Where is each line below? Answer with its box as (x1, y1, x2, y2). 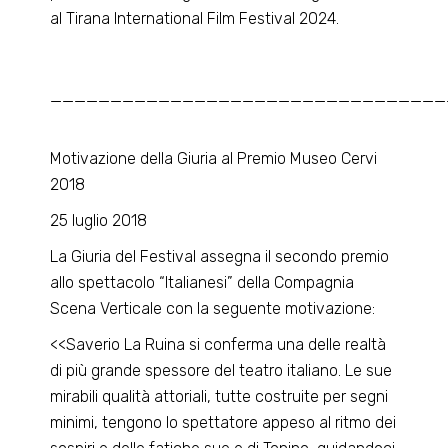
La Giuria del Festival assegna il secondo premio (50, 247, 390, 266)
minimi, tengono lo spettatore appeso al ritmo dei (50, 413, 397, 432)
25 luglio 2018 (50, 211, 148, 230)
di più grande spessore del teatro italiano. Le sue (50, 361, 393, 380)
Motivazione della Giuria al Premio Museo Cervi (50, 149, 378, 168)
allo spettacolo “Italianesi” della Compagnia (50, 273, 355, 292)
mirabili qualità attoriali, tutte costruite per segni (50, 387, 389, 406)
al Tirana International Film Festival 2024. (50, 9, 340, 28)
